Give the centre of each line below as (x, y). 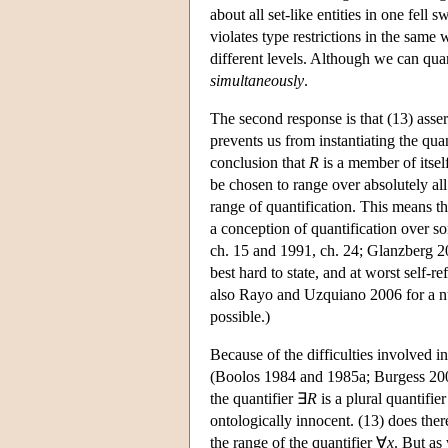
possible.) (240, 316)
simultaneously (257, 80)
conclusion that (259, 162)
